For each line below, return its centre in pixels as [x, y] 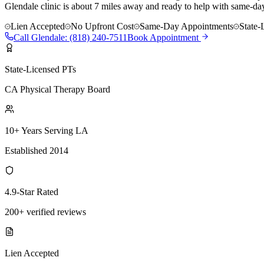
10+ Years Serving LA [47, 130]
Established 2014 [37, 150]
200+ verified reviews [45, 212]
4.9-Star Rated [32, 192]
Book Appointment [164, 37]
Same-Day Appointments [187, 26]
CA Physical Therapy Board [57, 89]
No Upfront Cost [102, 26]
